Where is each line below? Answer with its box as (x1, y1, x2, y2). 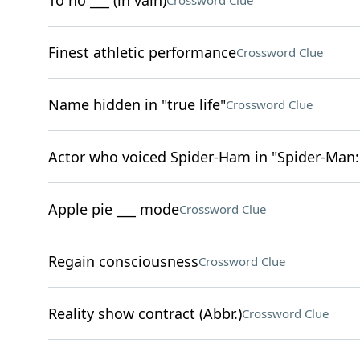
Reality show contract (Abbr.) (47, 304, 242, 323)
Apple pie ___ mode (47, 199, 179, 219)
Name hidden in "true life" (47, 95, 226, 114)
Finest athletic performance (47, 43, 236, 62)
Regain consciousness (47, 252, 198, 271)
